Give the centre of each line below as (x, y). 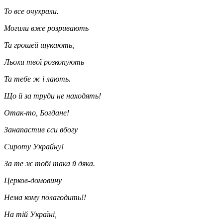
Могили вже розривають (46, 28)
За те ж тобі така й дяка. (50, 163)
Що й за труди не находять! (53, 96)
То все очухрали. (31, 11)
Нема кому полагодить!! (45, 197)
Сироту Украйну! (34, 146)
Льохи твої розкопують (44, 62)
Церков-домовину (33, 180)
